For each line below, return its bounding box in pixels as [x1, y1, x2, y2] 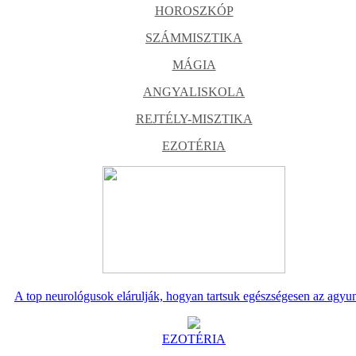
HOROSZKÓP [154, 4, 234, 17]
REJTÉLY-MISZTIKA [135, 112, 253, 126]
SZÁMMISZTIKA [145, 31, 242, 44]
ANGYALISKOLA [143, 85, 245, 99]
